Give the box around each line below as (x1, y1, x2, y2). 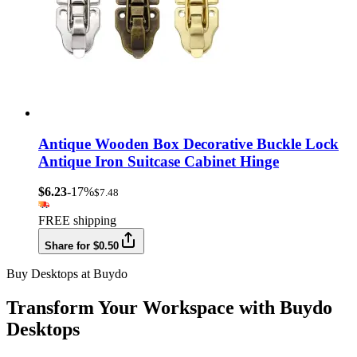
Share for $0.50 (45, 240, 119, 253)
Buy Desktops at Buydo (6, 267, 127, 281)
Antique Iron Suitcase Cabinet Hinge (38, 152, 279, 170)
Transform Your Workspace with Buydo (6, 297, 332, 319)
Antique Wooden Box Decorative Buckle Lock (38, 135, 339, 152)
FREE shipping (38, 214, 116, 228)
